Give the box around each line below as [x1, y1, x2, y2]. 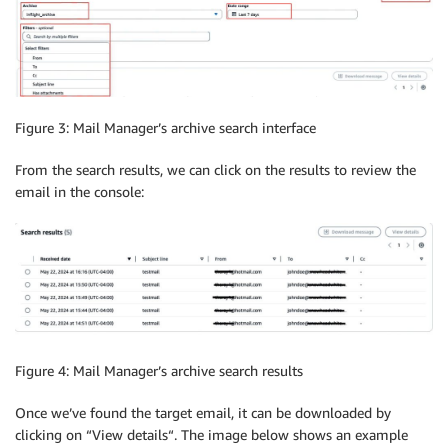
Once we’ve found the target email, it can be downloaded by [15, 403, 391, 421]
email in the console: [15, 182, 144, 200]
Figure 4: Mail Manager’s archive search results [15, 361, 303, 379]
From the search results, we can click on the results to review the [15, 160, 416, 178]
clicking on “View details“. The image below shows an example [15, 425, 408, 443]
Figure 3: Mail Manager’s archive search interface [15, 118, 316, 136]
